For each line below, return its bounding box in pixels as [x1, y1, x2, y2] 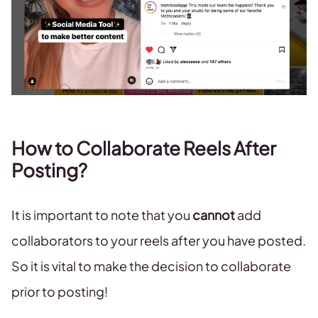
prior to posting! [11, 283, 108, 300]
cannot [192, 207, 237, 224]
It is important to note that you [11, 207, 192, 224]
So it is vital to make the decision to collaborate [11, 258, 291, 275]
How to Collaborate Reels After [11, 136, 276, 160]
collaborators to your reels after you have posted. [11, 232, 306, 249]
